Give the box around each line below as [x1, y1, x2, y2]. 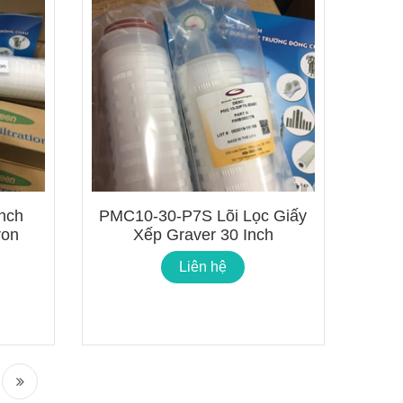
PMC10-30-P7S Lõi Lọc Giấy [99, 206, 308, 225]
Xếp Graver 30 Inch [132, 225, 273, 244]
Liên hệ [179, 258, 228, 274]
